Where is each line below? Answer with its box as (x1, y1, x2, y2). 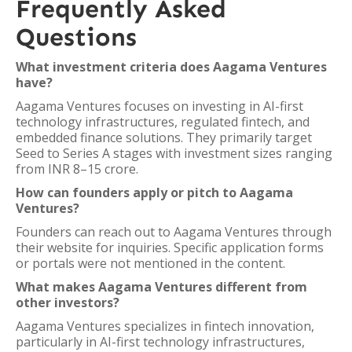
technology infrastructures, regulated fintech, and (16, 113, 310, 130)
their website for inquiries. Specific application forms (16, 239, 324, 256)
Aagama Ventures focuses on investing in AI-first (16, 97, 303, 115)
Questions (16, 22, 137, 52)
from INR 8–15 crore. (16, 160, 138, 178)
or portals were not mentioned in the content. (16, 255, 285, 272)
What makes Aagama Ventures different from (16, 278, 307, 295)
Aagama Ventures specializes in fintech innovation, (16, 317, 314, 335)
